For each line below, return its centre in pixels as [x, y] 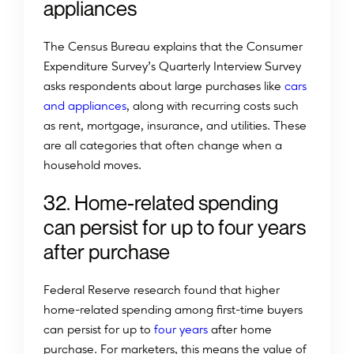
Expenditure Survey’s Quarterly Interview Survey [172, 66]
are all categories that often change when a [163, 145]
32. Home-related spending [161, 203]
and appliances [85, 106]
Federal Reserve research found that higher [162, 290]
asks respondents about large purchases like [162, 86]
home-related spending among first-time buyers [173, 310]
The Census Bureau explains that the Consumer [173, 47]
